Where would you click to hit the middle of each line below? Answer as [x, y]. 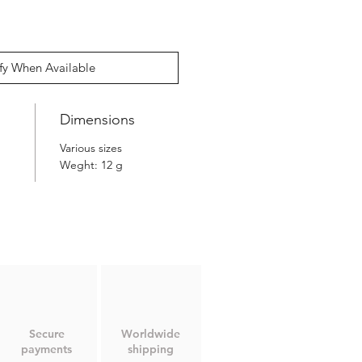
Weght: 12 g [91, 164]
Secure [46, 333]
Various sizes [90, 147]
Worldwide [151, 333]
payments [46, 349]
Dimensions [97, 119]
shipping [151, 349]
